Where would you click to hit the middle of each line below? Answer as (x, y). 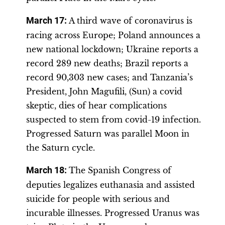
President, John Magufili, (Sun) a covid (104, 91)
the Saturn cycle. (61, 148)
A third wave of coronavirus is (131, 21)
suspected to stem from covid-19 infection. (114, 120)
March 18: (47, 170)
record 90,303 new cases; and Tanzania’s (109, 77)
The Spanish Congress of (120, 170)
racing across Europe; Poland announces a (113, 35)
